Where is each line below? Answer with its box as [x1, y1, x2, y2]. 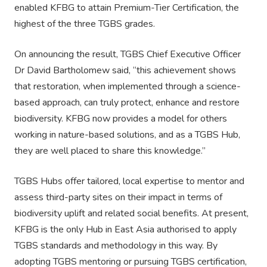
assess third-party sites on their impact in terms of [14, 191, 222, 204]
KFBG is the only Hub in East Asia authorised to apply [14, 223, 237, 237]
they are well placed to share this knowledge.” [14, 144, 206, 158]
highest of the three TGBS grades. [14, 17, 155, 31]
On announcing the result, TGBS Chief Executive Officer [14, 48, 241, 61]
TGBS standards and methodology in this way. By [14, 239, 218, 253]
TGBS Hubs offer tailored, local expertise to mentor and [14, 175, 244, 188]
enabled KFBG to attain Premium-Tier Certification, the [14, 1, 239, 15]
